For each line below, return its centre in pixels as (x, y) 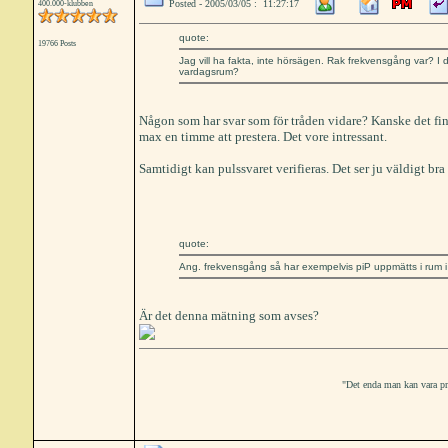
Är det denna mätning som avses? (228, 315)
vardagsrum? (208, 71)
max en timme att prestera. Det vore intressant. (262, 136)
